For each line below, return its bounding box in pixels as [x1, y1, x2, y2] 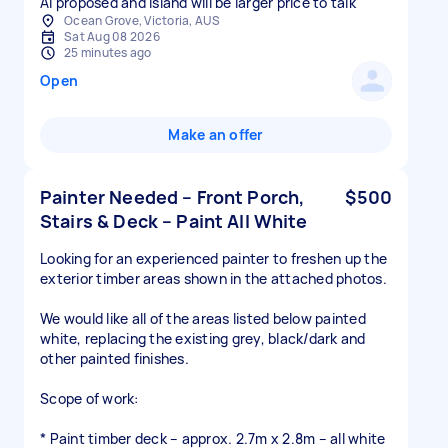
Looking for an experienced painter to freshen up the [40, 249, 387, 268]
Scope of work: [40, 389, 139, 408]
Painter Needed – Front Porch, [40, 185, 305, 209]
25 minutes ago [64, 44, 152, 61]
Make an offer [168, 125, 264, 144]
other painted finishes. [40, 349, 189, 368]
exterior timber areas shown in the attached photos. [40, 269, 387, 288]
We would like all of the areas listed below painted [40, 309, 366, 328]
